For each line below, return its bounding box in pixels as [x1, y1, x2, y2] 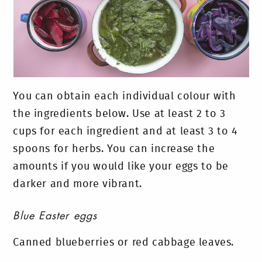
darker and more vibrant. [13, 179, 142, 189]
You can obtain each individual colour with [13, 91, 236, 102]
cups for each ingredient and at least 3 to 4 [13, 126, 238, 137]
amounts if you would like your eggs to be [13, 161, 229, 172]
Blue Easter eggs [13, 211, 98, 221]
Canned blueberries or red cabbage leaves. [13, 237, 235, 248]
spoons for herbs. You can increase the [13, 144, 215, 154]
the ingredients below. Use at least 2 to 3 [13, 109, 226, 119]
